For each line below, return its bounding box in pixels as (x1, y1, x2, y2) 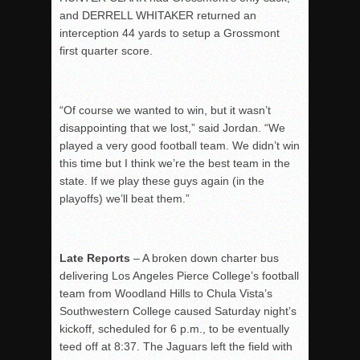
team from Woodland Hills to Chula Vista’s (59, 287, 272, 300)
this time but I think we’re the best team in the (59, 157, 290, 170)
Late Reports (59, 252, 130, 264)
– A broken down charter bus (130, 252, 279, 264)
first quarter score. (59, 44, 153, 57)
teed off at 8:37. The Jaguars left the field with (59, 340, 292, 353)
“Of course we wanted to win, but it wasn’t (59, 104, 271, 117)
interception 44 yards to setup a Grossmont (59, 27, 280, 39)
